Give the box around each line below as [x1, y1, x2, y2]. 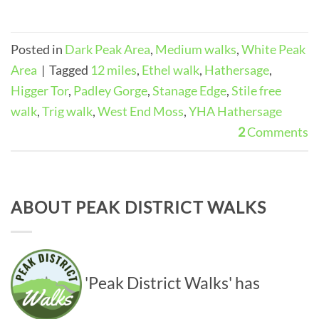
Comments [245, 124, 308, 140]
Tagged [49, 62, 90, 78]
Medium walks [155, 41, 236, 58]
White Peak [241, 41, 305, 58]
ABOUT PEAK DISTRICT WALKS [11, 197, 267, 218]
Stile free [231, 83, 281, 99]
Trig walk [42, 103, 93, 120]
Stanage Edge [152, 83, 226, 99]
